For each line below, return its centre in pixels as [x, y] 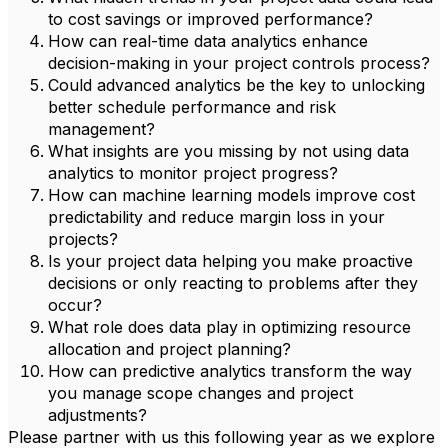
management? [101, 129]
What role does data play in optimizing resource [229, 327]
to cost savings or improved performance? [210, 19]
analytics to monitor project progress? [193, 173]
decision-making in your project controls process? [239, 63]
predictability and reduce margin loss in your [216, 217]
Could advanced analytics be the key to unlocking [236, 85]
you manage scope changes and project [200, 393]
